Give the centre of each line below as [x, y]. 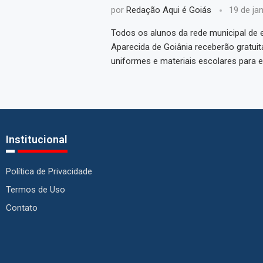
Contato [21, 208]
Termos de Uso [35, 190]
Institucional [36, 140]
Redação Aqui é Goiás [168, 10]
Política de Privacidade [49, 172]
